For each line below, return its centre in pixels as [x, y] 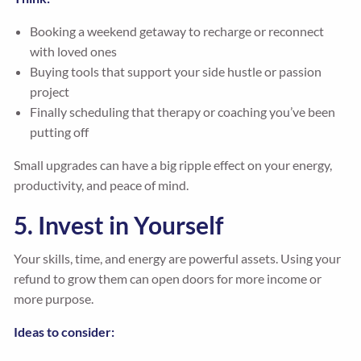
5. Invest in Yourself [119, 225]
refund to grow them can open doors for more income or [168, 279]
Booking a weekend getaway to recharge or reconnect [177, 31]
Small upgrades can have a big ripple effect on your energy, [173, 165]
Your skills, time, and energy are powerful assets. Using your [178, 259]
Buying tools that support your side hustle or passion [176, 72]
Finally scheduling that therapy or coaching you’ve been [183, 112]
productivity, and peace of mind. [102, 185]
